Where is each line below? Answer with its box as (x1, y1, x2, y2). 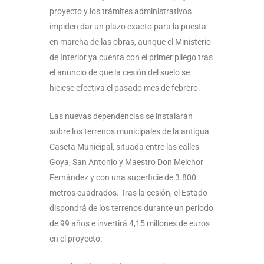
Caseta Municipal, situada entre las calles (49, 141, 199, 151)
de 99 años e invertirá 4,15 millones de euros (49, 218, 210, 228)
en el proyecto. (49, 233, 103, 243)
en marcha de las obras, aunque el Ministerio (49, 37, 211, 47)
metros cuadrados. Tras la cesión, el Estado (49, 187, 207, 197)
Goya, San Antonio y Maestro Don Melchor (49, 157, 203, 167)
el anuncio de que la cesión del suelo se (49, 67, 190, 77)
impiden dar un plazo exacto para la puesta (49, 21, 206, 31)
